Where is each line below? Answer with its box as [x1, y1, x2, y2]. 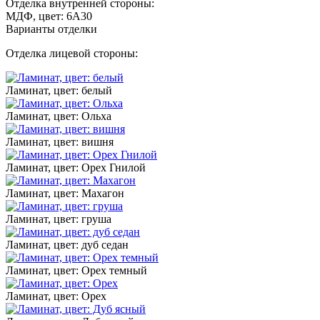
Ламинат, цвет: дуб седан [6, 238, 129, 251]
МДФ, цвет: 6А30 [6, 9, 92, 22]
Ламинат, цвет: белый [6, 84, 112, 96]
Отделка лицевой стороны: [6, 46, 138, 59]
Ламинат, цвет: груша [6, 212, 111, 225]
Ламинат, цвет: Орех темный [6, 264, 147, 276]
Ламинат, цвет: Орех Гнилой [6, 161, 146, 174]
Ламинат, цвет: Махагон [6, 186, 124, 199]
